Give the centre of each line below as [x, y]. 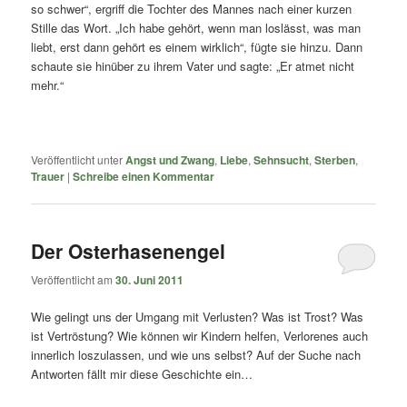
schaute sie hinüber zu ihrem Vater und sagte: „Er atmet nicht [193, 65]
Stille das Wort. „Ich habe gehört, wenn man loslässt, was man [196, 27]
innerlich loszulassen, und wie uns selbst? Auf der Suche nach [196, 354]
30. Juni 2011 [150, 279]
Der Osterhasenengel [129, 251]
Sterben [335, 160]
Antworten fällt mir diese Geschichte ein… [142, 373]
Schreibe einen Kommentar [144, 177]
